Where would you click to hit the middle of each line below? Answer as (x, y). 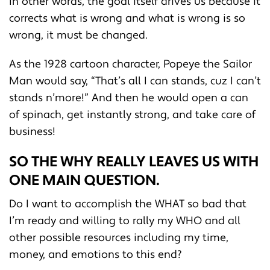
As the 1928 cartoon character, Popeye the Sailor (130, 64)
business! (32, 131)
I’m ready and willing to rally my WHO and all (125, 221)
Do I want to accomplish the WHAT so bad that (128, 204)
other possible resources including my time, (119, 237)
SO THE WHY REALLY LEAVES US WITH (134, 162)
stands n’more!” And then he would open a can (129, 98)
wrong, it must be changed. (78, 35)
